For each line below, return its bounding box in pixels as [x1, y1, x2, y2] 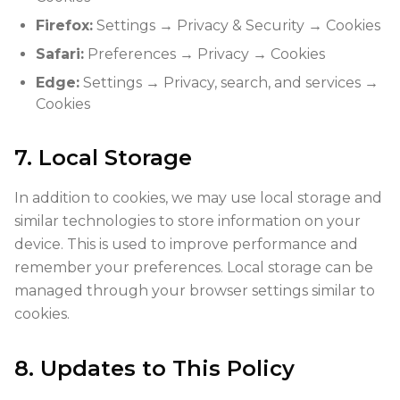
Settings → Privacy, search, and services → [79, 74, 379, 91]
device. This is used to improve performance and [14, 236, 358, 253]
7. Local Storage [14, 145, 192, 171]
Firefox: [36, 17, 93, 34]
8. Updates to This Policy [14, 355, 295, 381]
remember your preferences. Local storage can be [14, 259, 373, 276]
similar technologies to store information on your [14, 212, 361, 229]
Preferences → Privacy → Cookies [84, 46, 325, 62]
